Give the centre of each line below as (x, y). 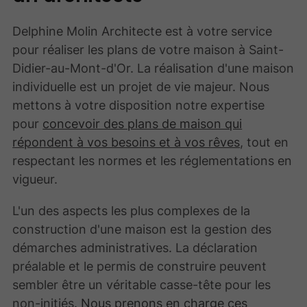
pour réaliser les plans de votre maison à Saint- (148, 50)
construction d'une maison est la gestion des (142, 229)
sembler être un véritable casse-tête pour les (142, 284)
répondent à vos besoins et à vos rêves (126, 142)
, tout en (265, 142)
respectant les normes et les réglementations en (152, 161)
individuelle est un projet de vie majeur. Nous (141, 87)
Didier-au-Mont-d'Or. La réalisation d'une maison (153, 68)
